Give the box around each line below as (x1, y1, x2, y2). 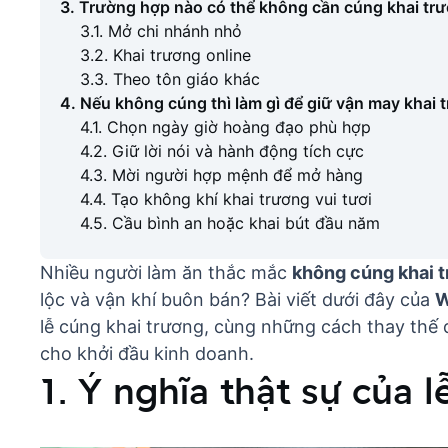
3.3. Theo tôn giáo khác (80, 69, 260, 89)
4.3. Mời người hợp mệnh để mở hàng (80, 165, 363, 185)
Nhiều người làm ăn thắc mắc (40, 262, 292, 283)
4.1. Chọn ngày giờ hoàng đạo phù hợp (80, 117, 371, 137)
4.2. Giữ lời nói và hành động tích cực (80, 141, 364, 161)
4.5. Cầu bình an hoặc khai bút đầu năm (80, 213, 380, 233)
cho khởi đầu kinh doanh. (40, 343, 254, 364)
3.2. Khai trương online (80, 45, 251, 65)
